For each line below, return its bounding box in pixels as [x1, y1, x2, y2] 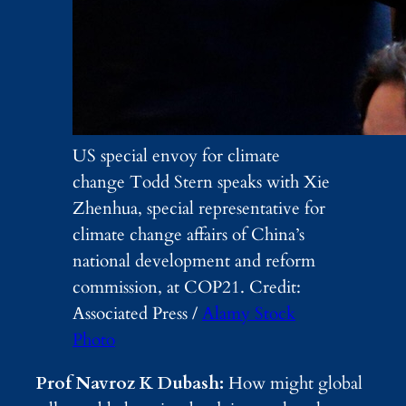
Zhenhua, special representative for [72, 196, 325, 220]
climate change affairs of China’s [72, 222, 304, 246]
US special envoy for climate [72, 143, 280, 168]
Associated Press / [72, 301, 202, 325]
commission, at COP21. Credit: [72, 275, 301, 299]
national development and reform [72, 248, 315, 273]
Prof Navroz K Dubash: [36, 371, 228, 395]
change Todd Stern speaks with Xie [72, 169, 330, 194]
